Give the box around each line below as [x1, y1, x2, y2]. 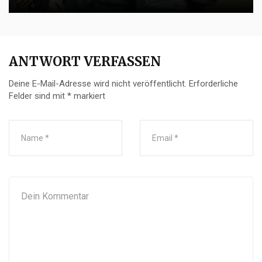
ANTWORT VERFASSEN [9, 53, 161, 70]
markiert [71, 90, 105, 101]
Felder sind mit [9, 90, 67, 101]
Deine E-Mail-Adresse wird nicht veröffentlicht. [9, 78, 187, 89]
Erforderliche [189, 78, 238, 89]
